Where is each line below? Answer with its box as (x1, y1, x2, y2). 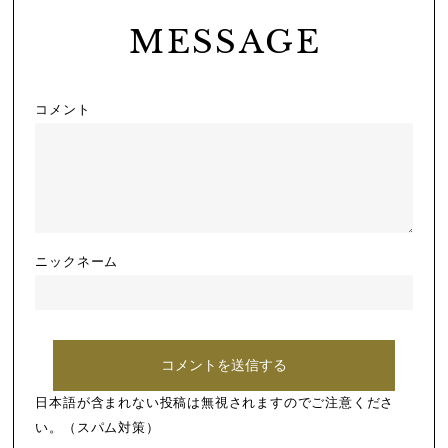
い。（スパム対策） (35, 420, 160, 435)
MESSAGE (129, 22, 322, 63)
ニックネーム (35, 254, 119, 269)
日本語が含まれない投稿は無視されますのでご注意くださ (35, 395, 395, 410)
